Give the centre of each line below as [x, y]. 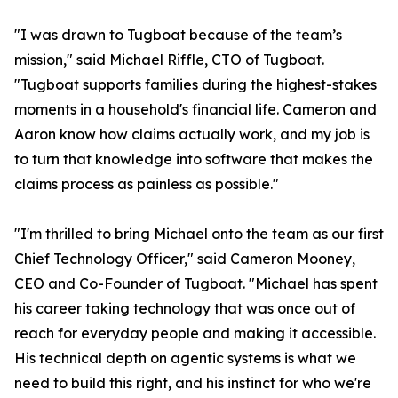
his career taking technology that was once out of [185, 309]
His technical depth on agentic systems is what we [185, 358]
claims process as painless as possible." [147, 184]
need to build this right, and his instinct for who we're [193, 383]
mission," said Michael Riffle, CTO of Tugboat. [169, 60]
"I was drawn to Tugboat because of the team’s [178, 35]
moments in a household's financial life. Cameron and [195, 110]
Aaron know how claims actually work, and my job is [192, 135]
